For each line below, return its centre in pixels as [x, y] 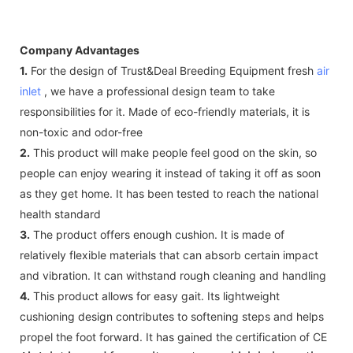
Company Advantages [80, 50]
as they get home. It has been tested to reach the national [169, 193]
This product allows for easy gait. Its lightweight [155, 295]
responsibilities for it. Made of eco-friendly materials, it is [165, 111]
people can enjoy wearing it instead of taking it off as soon [170, 173]
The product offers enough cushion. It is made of [157, 234]
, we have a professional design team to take [158, 91]
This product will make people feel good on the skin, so [173, 152]
